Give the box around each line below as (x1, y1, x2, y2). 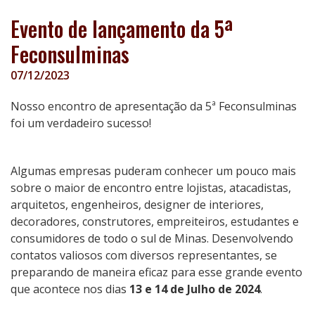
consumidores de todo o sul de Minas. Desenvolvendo (11, 231, 293, 246)
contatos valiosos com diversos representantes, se (11, 247, 277, 263)
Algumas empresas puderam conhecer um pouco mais (11, 163, 296, 179)
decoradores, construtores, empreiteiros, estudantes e (11, 214, 299, 229)
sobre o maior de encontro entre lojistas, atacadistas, (11, 180, 291, 195)
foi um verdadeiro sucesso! (11, 115, 151, 131)
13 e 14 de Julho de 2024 (129, 281, 260, 297)
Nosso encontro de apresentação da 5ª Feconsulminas (11, 98, 297, 114)
